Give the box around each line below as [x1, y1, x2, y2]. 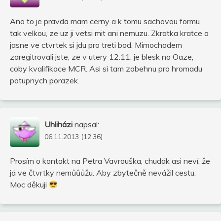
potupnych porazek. [10, 75, 79, 85]
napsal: [74, 119, 99, 129]
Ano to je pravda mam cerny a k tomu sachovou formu [10, 16, 200, 26]
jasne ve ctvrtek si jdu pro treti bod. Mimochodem [10, 39, 182, 50]
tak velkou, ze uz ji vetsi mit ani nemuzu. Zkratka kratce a [10, 28, 209, 38]
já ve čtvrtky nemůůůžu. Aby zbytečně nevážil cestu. [10, 167, 196, 178]
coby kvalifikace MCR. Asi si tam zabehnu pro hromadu [10, 63, 202, 74]
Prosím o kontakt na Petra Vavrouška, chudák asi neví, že [10, 155, 210, 166]
